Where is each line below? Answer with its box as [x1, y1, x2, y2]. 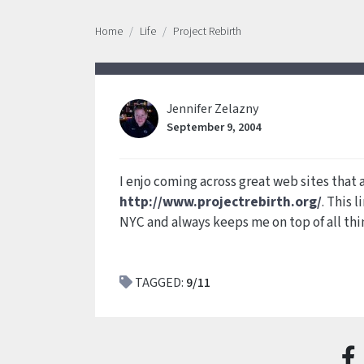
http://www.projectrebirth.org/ [119, 192, 322, 212]
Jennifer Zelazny [167, 100, 258, 118]
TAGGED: [132, 274, 186, 292]
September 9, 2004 [167, 119, 261, 136]
